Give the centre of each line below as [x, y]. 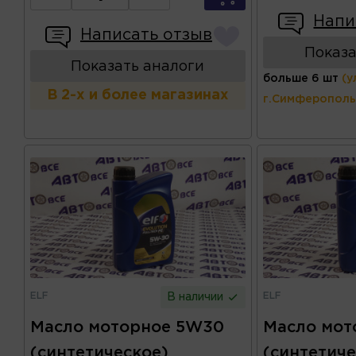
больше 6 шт [301, 78]
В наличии [196, 298]
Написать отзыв [146, 35]
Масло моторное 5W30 [127, 328]
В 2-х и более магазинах [137, 95]
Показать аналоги [138, 66]
